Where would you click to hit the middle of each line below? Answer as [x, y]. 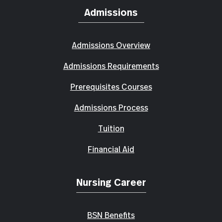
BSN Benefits [111, 215]
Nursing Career [111, 182]
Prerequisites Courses [111, 87]
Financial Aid [111, 149]
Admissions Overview [111, 45]
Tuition [111, 128]
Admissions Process [111, 108]
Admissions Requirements [111, 66]
